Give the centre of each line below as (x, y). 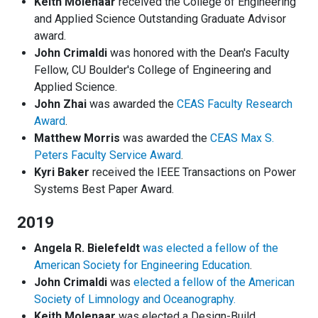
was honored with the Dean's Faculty (198, 53)
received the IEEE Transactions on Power (194, 172)
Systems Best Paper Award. (104, 190)
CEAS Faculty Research (235, 104)
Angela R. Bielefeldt (87, 248)
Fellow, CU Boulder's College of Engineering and (153, 70)
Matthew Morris (77, 138)
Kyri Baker (63, 172)
